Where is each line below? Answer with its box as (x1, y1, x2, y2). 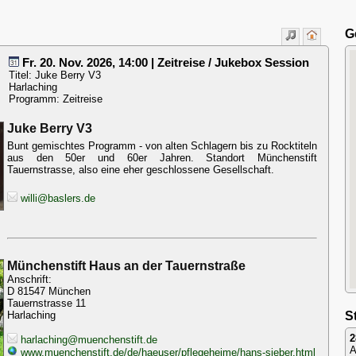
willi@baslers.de (17, 192, 95, 204)
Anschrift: (7, 273, 52, 285)
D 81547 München (7, 285, 91, 297)
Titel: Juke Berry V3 (9, 69, 101, 81)
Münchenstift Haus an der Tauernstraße (7, 259, 246, 273)
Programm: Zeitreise (9, 93, 103, 105)
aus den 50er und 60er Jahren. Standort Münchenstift (7, 152, 317, 164)
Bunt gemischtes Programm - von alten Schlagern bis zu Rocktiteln (7, 140, 317, 152)
